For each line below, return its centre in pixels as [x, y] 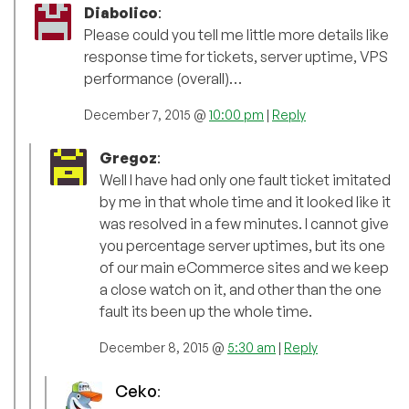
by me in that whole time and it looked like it [245, 201]
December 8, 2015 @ [163, 347]
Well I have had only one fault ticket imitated [245, 179]
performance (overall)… [163, 78]
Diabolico [121, 12]
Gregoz [128, 157]
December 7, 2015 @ [147, 114]
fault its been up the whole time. [206, 311]
